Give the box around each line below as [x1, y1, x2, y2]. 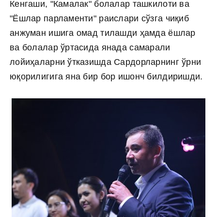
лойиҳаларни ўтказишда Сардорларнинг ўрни [10, 57, 201, 67]
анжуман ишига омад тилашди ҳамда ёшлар [10, 28, 196, 38]
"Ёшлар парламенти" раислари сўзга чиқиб [10, 14, 189, 23]
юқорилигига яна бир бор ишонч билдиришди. [10, 72, 205, 81]
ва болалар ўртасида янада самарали [10, 43, 170, 52]
